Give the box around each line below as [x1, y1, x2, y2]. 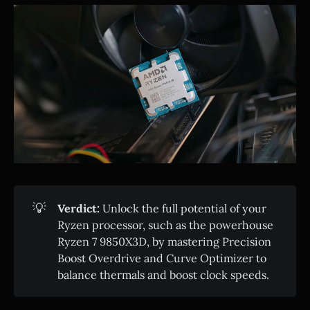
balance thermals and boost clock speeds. [57, 267, 269, 282]
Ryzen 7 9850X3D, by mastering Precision [57, 234, 271, 248]
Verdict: [57, 201, 100, 215]
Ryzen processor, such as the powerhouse [57, 217, 273, 232]
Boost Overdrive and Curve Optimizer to [57, 250, 266, 265]
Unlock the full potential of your [99, 201, 266, 215]
